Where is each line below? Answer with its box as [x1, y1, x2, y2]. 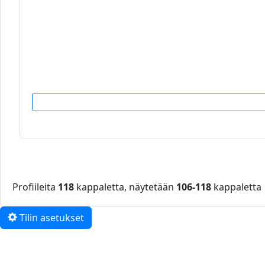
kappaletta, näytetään [74, 180, 176, 193]
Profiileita [12, 180, 58, 193]
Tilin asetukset [17, 211, 84, 224]
